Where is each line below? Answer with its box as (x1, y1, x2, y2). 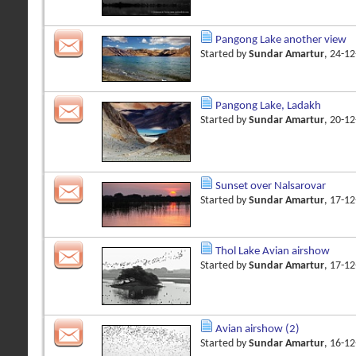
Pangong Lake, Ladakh (215, 99, 321, 112)
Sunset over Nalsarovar (215, 180, 326, 192)
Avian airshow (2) (215, 323, 300, 336)
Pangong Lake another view (215, 33, 346, 46)
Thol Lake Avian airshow (215, 245, 330, 257)
